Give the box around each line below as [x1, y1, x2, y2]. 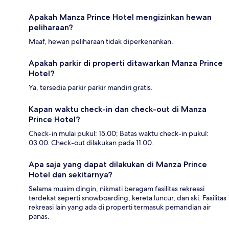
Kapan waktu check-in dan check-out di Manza [29, 104, 207, 114]
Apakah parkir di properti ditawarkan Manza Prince [29, 58, 223, 68]
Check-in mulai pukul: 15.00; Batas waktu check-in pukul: [29, 129, 209, 139]
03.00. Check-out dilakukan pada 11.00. [29, 138, 153, 148]
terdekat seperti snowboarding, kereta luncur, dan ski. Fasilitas [29, 193, 226, 203]
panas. [29, 212, 50, 221]
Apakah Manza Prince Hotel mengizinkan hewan [29, 12, 212, 22]
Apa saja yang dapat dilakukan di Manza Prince [29, 159, 207, 170]
